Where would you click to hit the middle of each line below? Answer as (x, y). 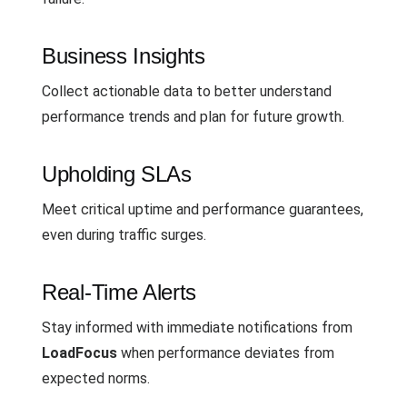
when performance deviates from (226, 352)
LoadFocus (79, 352)
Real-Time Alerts (119, 292)
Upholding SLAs (117, 174)
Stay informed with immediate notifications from (197, 327)
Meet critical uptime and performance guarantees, (203, 209)
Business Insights (124, 55)
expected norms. (96, 378)
